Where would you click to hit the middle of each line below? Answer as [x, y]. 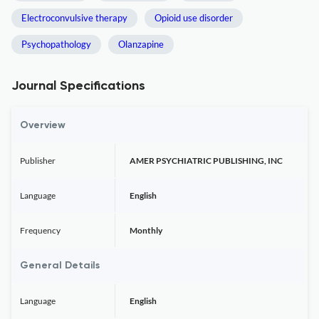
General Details [60, 266]
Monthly [146, 230]
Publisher [38, 161]
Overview [43, 125]
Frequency [40, 230]
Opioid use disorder [194, 18]
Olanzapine [141, 44]
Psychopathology [56, 44]
